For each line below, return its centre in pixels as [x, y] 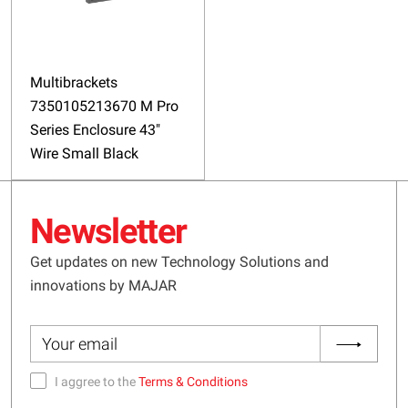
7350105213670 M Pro [104, 106]
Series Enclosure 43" [95, 129]
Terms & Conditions [193, 381]
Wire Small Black [84, 153]
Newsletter [108, 231]
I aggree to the [97, 381]
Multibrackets [74, 82]
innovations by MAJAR [103, 285]
